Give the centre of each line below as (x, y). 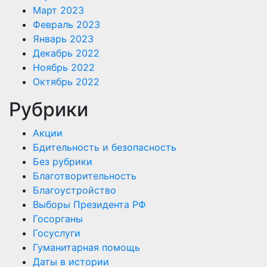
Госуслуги (57, 233)
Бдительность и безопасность (105, 147)
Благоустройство (74, 190)
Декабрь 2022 (66, 53)
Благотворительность (85, 176)
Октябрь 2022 (66, 81)
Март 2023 (58, 10)
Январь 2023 (63, 38)
